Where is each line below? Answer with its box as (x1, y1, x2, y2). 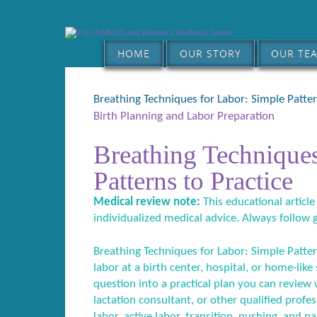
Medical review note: (93, 195, 200, 208)
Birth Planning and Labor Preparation (93, 110, 275, 122)
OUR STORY (180, 47, 241, 60)
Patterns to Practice (93, 166, 293, 195)
